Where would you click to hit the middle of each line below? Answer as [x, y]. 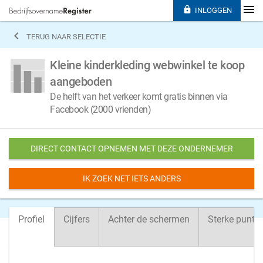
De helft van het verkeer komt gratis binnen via [139, 97]
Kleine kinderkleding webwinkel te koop [147, 65]
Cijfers [77, 219]
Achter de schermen [149, 219]
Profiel [31, 219]
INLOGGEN [213, 10]
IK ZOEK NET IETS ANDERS [131, 178]
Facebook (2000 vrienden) [100, 109]
